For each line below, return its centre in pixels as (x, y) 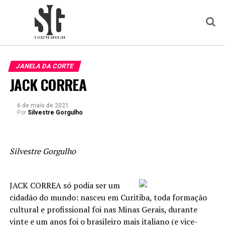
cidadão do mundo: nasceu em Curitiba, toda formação (108, 197)
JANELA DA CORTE (44, 66)
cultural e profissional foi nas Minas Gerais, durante (103, 209)
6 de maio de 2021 (43, 105)
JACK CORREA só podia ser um (65, 185)
